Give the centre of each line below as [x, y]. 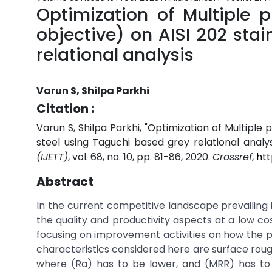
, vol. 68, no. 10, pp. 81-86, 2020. [140, 157]
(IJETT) [52, 157]
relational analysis [115, 55]
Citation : [65, 109]
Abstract [65, 182]
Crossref [232, 157]
